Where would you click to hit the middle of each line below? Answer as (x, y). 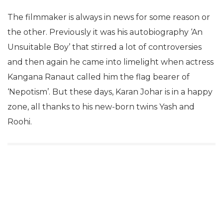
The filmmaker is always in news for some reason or (109, 17)
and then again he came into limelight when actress (111, 62)
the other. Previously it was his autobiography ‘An (105, 32)
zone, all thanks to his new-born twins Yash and (101, 107)
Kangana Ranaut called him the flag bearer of (99, 77)
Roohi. (20, 122)
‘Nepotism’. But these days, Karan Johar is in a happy (110, 92)
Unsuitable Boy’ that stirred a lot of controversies (105, 47)
